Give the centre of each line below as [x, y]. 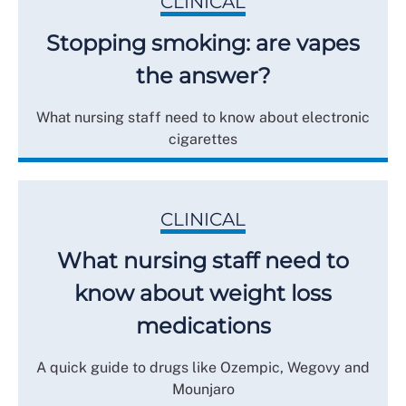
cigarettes [203, 139]
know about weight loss [203, 293]
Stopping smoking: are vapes [203, 43]
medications [203, 325]
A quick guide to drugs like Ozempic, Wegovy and [203, 367]
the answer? [203, 75]
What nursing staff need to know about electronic [203, 117]
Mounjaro [203, 389]
